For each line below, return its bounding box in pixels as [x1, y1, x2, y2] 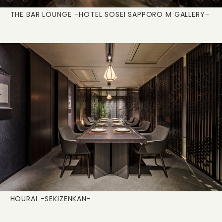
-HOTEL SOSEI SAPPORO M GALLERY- [74, 9, 210, 20]
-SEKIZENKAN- [40, 193, 91, 204]
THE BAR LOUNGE [10, 9, 72, 20]
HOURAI [10, 193, 38, 204]
